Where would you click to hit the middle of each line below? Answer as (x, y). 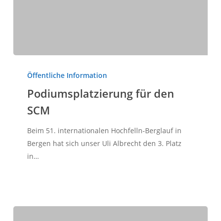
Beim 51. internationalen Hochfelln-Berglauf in (104, 130)
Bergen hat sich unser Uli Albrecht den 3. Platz (104, 143)
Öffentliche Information (67, 75)
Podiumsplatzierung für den (100, 93)
